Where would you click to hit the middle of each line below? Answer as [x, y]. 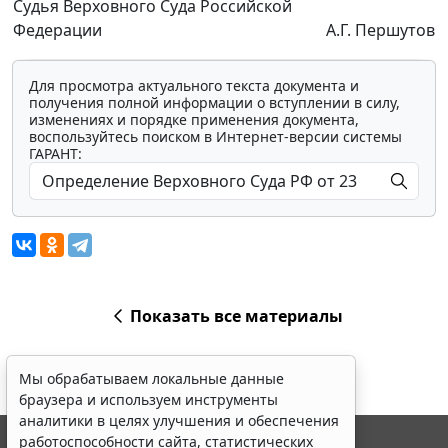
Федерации [57, 30]
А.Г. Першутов [380, 30]
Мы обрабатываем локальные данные [151, 378]
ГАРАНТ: [55, 154]
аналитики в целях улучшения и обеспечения [179, 420]
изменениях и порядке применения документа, [194, 120]
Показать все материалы [236, 316]
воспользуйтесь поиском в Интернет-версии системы [215, 137]
